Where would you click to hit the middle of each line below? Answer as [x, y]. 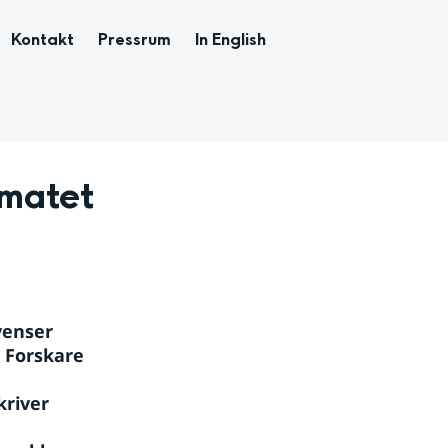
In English [230, 39]
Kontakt [42, 39]
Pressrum [134, 39]
